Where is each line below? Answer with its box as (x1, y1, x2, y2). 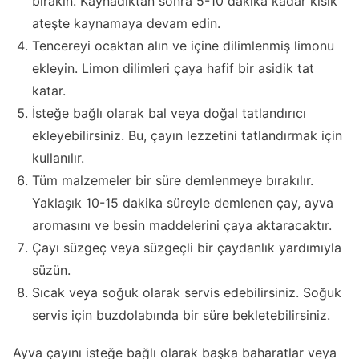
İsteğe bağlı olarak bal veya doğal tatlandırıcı (32, 104, 306, 121)
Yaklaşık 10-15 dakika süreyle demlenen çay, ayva (32, 194, 333, 211)
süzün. (32, 261, 71, 278)
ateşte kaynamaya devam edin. (32, 14, 220, 31)
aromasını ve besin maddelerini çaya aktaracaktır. (32, 216, 332, 233)
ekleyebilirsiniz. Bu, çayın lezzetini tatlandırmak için (32, 127, 342, 143)
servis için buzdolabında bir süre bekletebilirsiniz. (32, 306, 330, 323)
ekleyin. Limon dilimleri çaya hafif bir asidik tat (32, 59, 314, 76)
